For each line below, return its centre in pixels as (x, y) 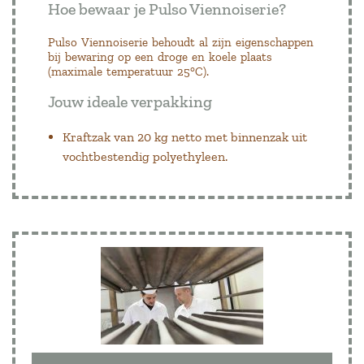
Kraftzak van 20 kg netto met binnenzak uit (185, 136)
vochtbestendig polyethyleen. (145, 156)
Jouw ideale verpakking (130, 101)
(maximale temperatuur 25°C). (128, 71)
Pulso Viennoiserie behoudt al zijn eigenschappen (181, 42)
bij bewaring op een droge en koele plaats (160, 56)
